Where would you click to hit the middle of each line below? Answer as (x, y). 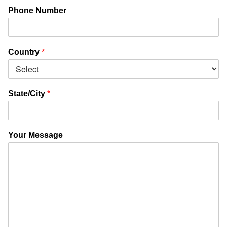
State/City (28, 93)
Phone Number (37, 10)
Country (25, 52)
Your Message (35, 135)
